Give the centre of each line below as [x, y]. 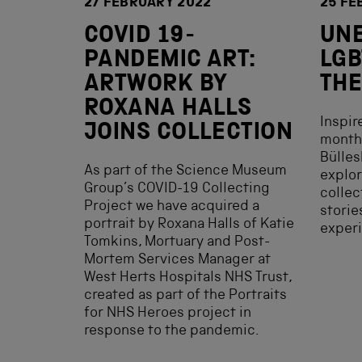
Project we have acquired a [172, 207]
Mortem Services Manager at [177, 260]
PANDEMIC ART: [170, 61]
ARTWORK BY [156, 86]
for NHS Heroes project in [168, 314]
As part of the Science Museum [185, 171]
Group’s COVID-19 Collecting [177, 189]
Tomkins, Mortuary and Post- [177, 242]
